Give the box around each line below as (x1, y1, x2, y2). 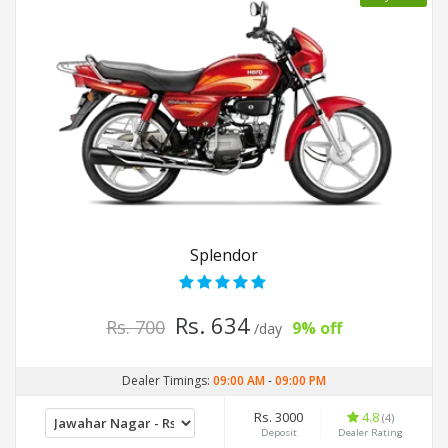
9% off (292, 317, 342, 340)
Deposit (260, 426, 297, 440)
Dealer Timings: (122, 372, 213, 390)
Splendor (190, 244, 258, 267)
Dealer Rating (338, 426, 403, 440)
